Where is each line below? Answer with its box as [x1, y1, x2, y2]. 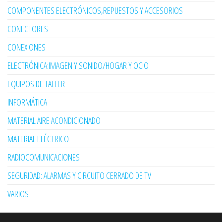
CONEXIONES [7, 41, 46, 53]
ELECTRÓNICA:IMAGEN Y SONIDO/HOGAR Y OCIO [7, 59, 149, 71]
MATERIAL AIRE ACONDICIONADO [7, 114, 101, 126]
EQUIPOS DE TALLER [7, 77, 65, 90]
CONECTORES [7, 22, 48, 35]
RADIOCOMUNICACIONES [7, 151, 80, 163]
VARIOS [7, 187, 29, 200]
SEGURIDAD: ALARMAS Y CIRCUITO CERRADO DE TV [7, 169, 151, 181]
